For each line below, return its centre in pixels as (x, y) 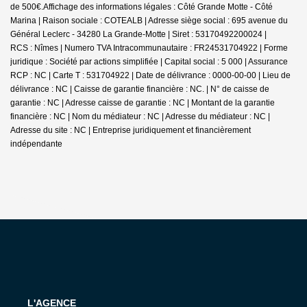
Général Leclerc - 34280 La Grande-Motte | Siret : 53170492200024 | (138, 34)
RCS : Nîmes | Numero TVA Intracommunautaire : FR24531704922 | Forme (149, 48)
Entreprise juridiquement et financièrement (172, 130)
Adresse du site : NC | (51, 130)
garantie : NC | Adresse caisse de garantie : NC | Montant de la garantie (143, 102)
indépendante (36, 144)
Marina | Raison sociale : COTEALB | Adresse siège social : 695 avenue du (149, 20)
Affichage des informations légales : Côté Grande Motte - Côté (158, 7)
